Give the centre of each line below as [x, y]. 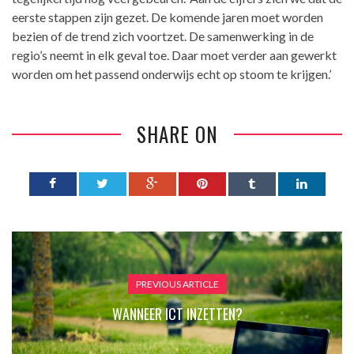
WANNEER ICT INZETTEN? [177, 314]
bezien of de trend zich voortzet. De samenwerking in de [163, 36]
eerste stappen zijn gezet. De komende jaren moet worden [168, 17]
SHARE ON [177, 134]
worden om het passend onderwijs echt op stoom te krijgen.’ [171, 74]
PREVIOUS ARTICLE [177, 284]
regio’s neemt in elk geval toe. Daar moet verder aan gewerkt [174, 55]
